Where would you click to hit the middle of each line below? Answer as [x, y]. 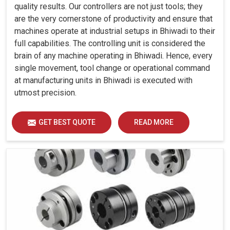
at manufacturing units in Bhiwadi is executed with [103, 81]
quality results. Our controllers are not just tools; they [109, 7]
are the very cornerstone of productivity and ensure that [113, 19]
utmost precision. [45, 93]
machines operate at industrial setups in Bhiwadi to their [115, 31]
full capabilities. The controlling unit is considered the [110, 44]
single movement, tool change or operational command [112, 68]
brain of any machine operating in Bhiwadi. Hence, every [113, 56]
